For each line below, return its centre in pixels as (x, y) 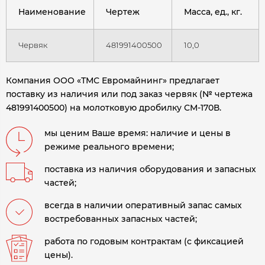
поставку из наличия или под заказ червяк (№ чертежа (129, 94)
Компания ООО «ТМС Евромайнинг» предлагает (113, 81)
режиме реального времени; (109, 147)
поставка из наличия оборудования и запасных (150, 169)
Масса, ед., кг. (213, 12)
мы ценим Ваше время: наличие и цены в (138, 133)
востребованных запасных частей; (121, 219)
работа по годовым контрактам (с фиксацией (144, 242)
